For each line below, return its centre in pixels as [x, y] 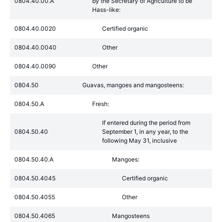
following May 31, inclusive [139, 140]
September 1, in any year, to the [145, 132]
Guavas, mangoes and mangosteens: [133, 85]
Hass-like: [106, 10]
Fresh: [101, 104]
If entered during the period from [146, 123]
